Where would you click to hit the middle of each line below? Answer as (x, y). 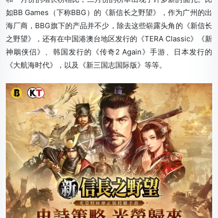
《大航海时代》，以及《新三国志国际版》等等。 (86, 65)
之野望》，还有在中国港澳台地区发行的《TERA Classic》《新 (109, 38)
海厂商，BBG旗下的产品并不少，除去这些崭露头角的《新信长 (109, 25)
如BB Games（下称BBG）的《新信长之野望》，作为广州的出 (109, 12)
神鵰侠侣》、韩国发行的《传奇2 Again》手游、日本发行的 (109, 52)
